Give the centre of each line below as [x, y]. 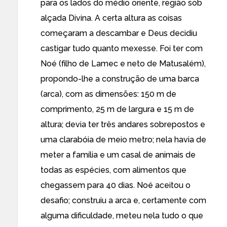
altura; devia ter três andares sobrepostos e [123, 124]
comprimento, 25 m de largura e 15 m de [117, 109]
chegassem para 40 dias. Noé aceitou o [116, 185]
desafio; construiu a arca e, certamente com [123, 200]
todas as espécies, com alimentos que [113, 170]
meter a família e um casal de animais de [118, 155]
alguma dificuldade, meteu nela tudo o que [122, 216]
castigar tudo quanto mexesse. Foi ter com [122, 48]
